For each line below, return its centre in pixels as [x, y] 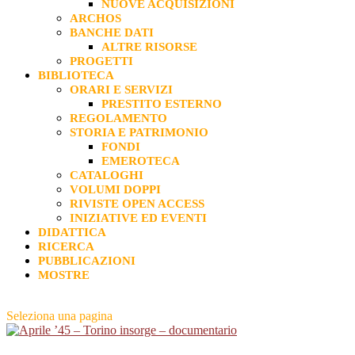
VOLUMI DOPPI [115, 189]
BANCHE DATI [112, 32]
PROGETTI [101, 61]
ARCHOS [95, 18]
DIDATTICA [72, 232]
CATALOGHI [107, 175]
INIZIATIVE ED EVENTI [138, 218]
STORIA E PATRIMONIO [139, 132]
